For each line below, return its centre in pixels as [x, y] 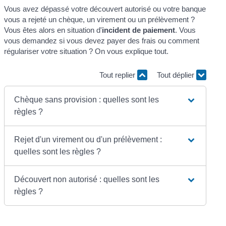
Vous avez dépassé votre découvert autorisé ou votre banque [105, 9]
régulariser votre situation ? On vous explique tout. [87, 51]
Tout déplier [176, 75]
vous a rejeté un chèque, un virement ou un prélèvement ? [100, 19]
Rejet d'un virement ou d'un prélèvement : [88, 139]
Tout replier [118, 75]
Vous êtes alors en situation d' [53, 30]
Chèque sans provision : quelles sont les [87, 99]
